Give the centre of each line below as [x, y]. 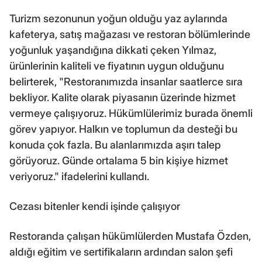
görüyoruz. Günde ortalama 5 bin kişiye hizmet [119, 161]
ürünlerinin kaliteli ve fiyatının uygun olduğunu [117, 66]
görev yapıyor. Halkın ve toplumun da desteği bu [123, 129]
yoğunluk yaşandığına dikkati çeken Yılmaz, [113, 50]
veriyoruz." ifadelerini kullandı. [79, 177]
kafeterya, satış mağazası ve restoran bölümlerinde [130, 35]
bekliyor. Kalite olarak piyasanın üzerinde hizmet [123, 98]
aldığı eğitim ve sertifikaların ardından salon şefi [121, 252]
